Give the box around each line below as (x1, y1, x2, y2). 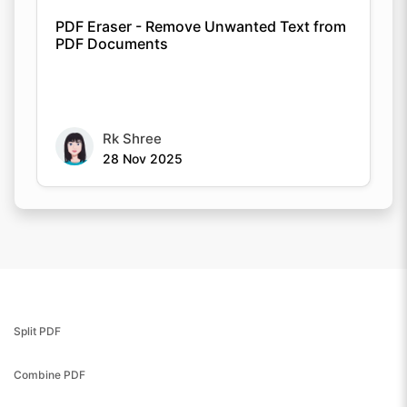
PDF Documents (55, 34, 168, 53)
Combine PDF (14, 367, 85, 382)
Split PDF (14, 323, 61, 338)
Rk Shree (103, 129, 162, 147)
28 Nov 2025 (103, 150, 183, 166)
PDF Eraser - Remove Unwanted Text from (55, 16, 346, 35)
